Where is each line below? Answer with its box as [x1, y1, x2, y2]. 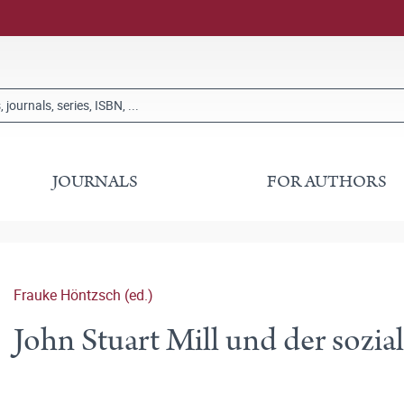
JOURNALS [52, 170, 139, 194]
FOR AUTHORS [266, 170, 387, 194]
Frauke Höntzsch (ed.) [14, 285, 153, 305]
